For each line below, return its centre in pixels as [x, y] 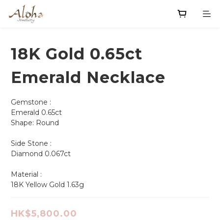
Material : [27, 174]
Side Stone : [31, 143]
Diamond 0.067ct [41, 154]
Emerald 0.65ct [38, 112]
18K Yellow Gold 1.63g [47, 185]
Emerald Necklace [88, 77]
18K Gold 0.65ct [77, 54]
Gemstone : [31, 102]
